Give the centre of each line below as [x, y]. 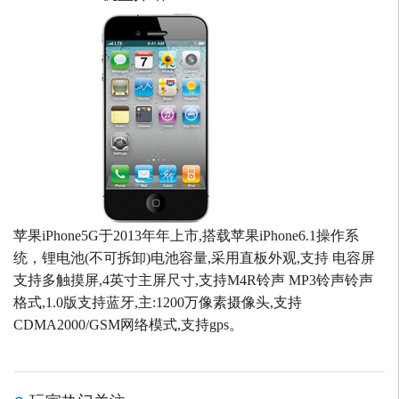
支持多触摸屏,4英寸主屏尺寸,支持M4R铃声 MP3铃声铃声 [193, 281]
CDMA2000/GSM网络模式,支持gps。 [128, 325]
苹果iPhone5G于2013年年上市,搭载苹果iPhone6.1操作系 [186, 236]
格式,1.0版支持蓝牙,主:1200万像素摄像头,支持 [158, 303]
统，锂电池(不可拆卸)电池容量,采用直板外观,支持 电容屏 [194, 258]
